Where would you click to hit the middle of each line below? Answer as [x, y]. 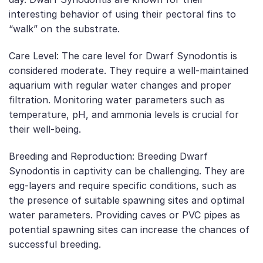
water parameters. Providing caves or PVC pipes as [124, 215]
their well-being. [45, 129]
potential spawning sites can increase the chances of [129, 229]
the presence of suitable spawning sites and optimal [127, 200]
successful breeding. [55, 244]
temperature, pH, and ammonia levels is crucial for [124, 115]
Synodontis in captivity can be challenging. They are [127, 171]
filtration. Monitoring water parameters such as [117, 100]
